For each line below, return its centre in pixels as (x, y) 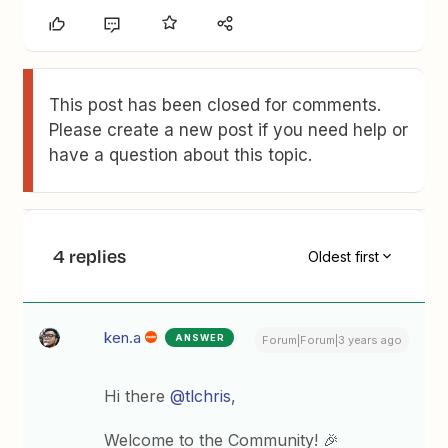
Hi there (137, 396)
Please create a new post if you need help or (229, 130)
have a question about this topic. (181, 155)
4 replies (90, 256)
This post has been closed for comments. (215, 105)
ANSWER (200, 337)
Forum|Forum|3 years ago (331, 340)
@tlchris (201, 396)
